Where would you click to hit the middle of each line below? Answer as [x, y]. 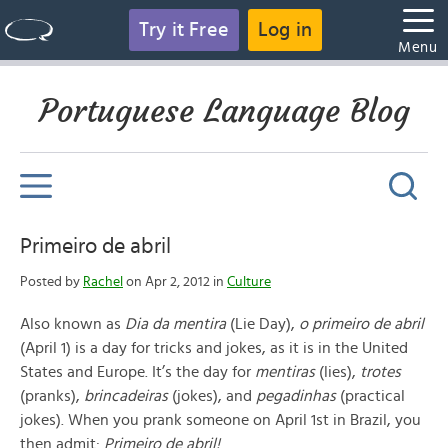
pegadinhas [296, 396]
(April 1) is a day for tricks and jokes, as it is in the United [214, 348]
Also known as [72, 324]
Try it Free [183, 30]
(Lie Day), [262, 324]
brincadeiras [126, 396]
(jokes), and [212, 396]
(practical [370, 396]
